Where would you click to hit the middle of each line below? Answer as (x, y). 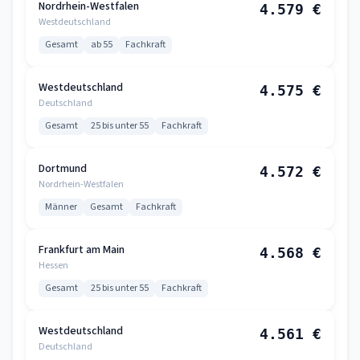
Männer (61, 207)
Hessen (53, 266)
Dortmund (63, 169)
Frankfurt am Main (82, 250)
